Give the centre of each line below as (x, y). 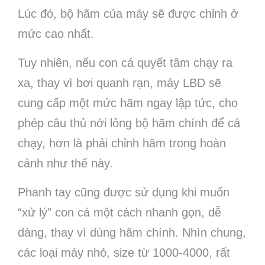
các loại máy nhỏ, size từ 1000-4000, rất (124, 253)
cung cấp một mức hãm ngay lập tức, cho (128, 103)
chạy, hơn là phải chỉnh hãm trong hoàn (122, 143)
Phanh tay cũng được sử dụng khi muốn (124, 192)
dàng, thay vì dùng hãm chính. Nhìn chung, (132, 232)
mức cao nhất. (56, 34)
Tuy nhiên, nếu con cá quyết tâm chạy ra (125, 63)
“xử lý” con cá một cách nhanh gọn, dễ (119, 212)
